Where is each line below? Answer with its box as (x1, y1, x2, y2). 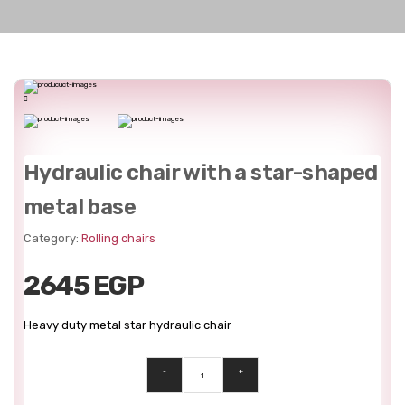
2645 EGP (24, 269, 143, 302)
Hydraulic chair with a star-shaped (24, 160, 378, 185)
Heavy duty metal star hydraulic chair (24, 318, 231, 332)
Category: (24, 231, 81, 245)
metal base (24, 194, 137, 220)
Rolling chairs (81, 231, 155, 245)
